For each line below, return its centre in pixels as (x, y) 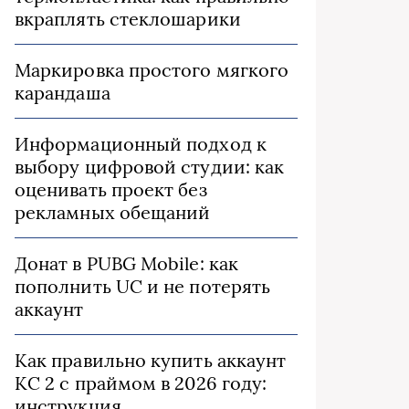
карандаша (63, 93)
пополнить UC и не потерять (143, 286)
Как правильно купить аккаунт (151, 360)
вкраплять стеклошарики (128, 19)
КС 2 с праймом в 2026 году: (141, 383)
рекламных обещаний (113, 212)
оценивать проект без (111, 189)
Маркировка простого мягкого (152, 70)
